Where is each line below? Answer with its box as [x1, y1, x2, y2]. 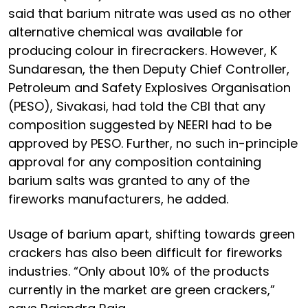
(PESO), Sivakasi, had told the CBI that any [8, 97, 265, 115]
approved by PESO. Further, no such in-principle [8, 134, 298, 152]
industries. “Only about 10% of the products [8, 262, 269, 280]
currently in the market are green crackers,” [8, 280, 275, 298]
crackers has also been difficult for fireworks [8, 243, 283, 261]
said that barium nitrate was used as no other [8, 4, 291, 22]
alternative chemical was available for [8, 23, 243, 41]
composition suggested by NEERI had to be [8, 115, 272, 133]
